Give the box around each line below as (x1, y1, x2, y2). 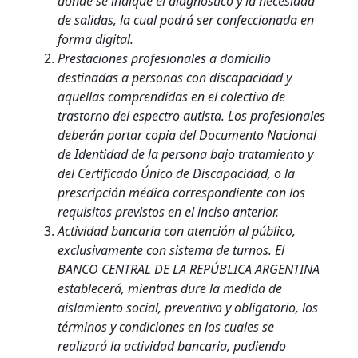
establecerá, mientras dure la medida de (58, 279, 282, 297)
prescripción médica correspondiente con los (58, 183, 305, 201)
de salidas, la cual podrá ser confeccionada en (58, 10, 314, 29)
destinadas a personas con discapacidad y (58, 68, 292, 86)
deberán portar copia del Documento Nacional (58, 125, 316, 144)
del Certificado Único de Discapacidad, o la (58, 164, 295, 182)
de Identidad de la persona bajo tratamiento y (58, 145, 313, 163)
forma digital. (58, 30, 133, 48)
